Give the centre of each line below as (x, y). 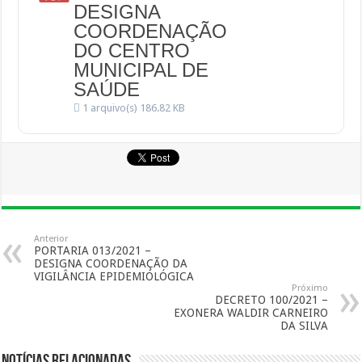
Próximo (309, 288)
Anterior (51, 239)
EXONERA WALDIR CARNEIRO (250, 313)
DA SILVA (304, 326)
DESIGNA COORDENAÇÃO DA (111, 263)
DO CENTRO (132, 51)
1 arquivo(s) (110, 108)
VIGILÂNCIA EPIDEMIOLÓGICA (114, 276)
